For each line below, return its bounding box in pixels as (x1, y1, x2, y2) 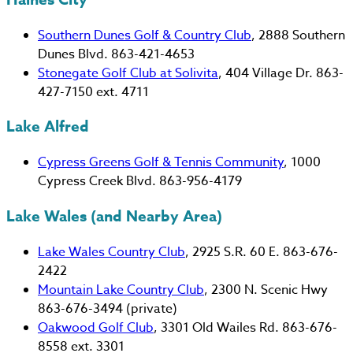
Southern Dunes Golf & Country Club (38, 25, 251, 45)
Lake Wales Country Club (38, 242, 185, 262)
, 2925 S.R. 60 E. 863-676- (185, 242, 338, 262)
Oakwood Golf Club (38, 318, 154, 337)
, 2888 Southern (251, 25, 345, 45)
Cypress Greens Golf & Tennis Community (38, 153, 284, 173)
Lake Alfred (6, 116, 89, 139)
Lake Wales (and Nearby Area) (6, 205, 222, 228)
